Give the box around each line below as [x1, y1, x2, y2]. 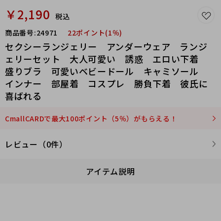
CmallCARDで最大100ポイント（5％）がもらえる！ [5, 113, 178, 123]
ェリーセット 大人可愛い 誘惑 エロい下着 [5, 52, 208, 65]
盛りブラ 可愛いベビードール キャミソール [5, 65, 208, 77]
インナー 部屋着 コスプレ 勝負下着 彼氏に [5, 77, 208, 90]
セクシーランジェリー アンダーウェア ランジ [5, 40, 208, 53]
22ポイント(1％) [68, 28, 122, 37]
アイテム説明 [86, 165, 135, 177]
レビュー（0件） [5, 138, 68, 150]
